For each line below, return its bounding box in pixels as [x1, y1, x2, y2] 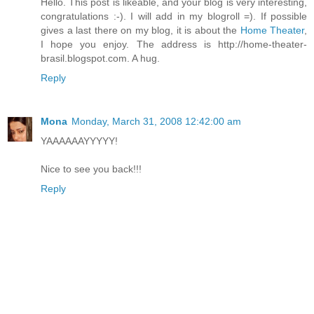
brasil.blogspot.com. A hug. [41, 53, 160, 64]
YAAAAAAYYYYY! [41, 135, 118, 147]
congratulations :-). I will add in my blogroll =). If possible [41, 11, 307, 22]
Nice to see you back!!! [41, 163, 142, 175]
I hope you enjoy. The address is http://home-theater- [41, 39, 307, 50]
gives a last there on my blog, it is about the [41, 25, 240, 36]
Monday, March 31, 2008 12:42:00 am [71, 116, 241, 128]
